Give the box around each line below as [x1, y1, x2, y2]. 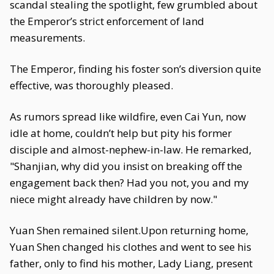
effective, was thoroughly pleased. [10, 78, 173, 92]
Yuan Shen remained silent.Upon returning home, [10, 223, 248, 237]
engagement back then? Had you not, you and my [10, 176, 249, 190]
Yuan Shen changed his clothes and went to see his [10, 240, 251, 254]
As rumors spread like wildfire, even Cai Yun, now [10, 109, 246, 124]
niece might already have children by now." [10, 192, 217, 206]
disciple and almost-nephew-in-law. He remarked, [10, 143, 251, 157]
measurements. [10, 31, 85, 45]
